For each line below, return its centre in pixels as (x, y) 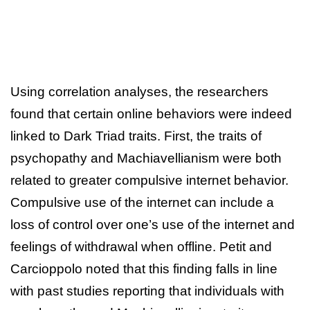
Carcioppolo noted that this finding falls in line (144, 268)
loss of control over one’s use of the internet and (153, 224)
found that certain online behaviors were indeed (151, 113)
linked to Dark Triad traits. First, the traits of (136, 136)
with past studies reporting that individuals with (147, 291)
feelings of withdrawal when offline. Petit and (141, 246)
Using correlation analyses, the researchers (139, 91)
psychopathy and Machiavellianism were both (146, 158)
